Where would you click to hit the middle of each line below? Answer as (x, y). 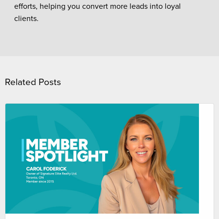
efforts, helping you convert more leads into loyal (97, 6)
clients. (26, 18)
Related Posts (33, 82)
